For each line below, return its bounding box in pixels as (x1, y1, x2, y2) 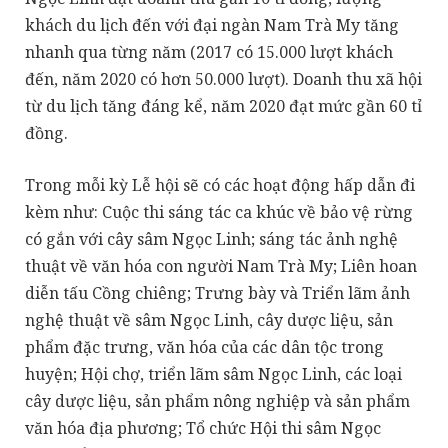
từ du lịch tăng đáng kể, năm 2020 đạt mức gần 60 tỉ (25, 95, 422, 118)
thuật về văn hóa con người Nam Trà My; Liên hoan (25, 254, 417, 277)
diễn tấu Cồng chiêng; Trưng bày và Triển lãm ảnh (25, 281, 410, 304)
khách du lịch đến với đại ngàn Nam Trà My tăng (25, 14, 399, 37)
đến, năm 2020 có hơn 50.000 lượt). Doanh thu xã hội (25, 68, 422, 91)
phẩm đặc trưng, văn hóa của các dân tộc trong (25, 335, 384, 358)
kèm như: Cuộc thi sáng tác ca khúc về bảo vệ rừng (25, 200, 413, 223)
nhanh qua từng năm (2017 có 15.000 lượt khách (25, 41, 393, 64)
